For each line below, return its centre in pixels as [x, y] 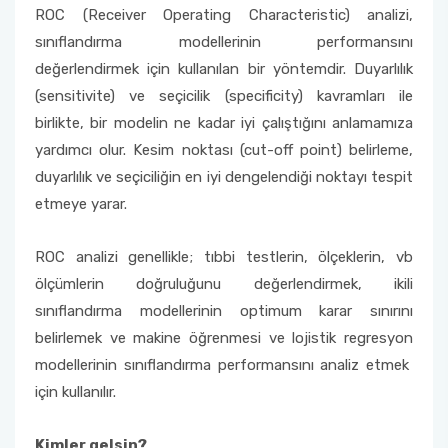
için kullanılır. [75, 392]
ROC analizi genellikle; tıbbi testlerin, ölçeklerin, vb [224, 257]
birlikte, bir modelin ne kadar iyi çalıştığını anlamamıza [224, 123]
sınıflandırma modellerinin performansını [224, 42]
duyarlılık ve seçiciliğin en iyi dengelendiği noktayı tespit [224, 177]
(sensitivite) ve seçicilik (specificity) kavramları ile [224, 96]
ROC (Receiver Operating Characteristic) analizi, [224, 15]
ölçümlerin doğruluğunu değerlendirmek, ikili [224, 284]
